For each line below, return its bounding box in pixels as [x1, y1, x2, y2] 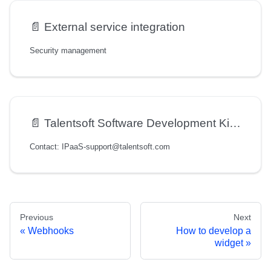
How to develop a [176, 226, 251, 237]
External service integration [44, 21, 185, 34]
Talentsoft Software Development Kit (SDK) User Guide [44, 117, 229, 130]
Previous [20, 212, 53, 223]
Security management [30, 46, 106, 56]
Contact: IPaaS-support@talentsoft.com [30, 142, 170, 152]
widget [215, 238, 243, 249]
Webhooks [28, 226, 74, 237]
